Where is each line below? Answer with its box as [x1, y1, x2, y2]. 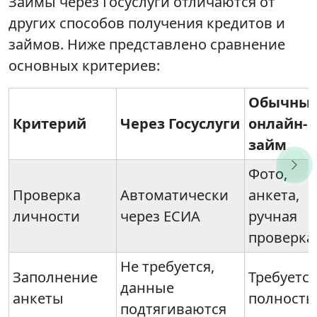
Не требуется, [120, 257, 214, 276]
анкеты [13, 289, 64, 308]
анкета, [248, 185, 299, 204]
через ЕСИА [120, 207, 200, 226]
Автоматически [120, 185, 229, 204]
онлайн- [248, 114, 307, 133]
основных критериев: [8, 56, 160, 75]
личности [13, 207, 80, 226]
